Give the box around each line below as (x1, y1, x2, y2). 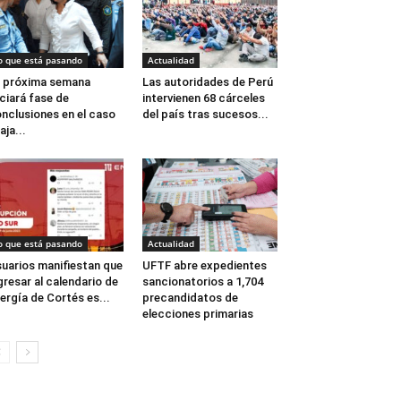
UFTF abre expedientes (141, 259, 267, 273)
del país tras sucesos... (141, 107, 269, 122)
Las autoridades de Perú (141, 75, 273, 90)
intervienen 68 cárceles (141, 91, 265, 106)
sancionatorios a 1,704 (141, 275, 263, 289)
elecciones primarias (141, 307, 253, 321)
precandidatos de (141, 291, 238, 305)
